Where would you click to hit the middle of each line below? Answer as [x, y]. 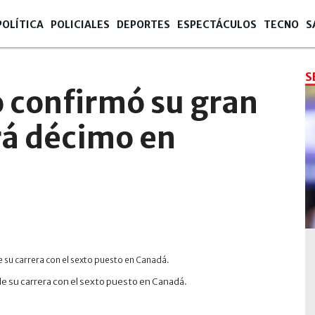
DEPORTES [143, 25]
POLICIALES [80, 25]
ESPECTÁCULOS [217, 25]
